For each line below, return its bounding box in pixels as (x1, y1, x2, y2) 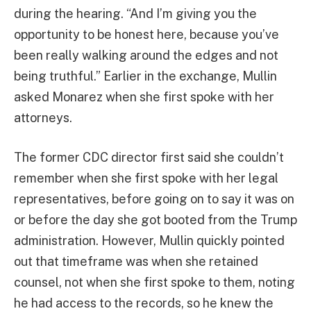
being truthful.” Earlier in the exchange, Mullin (14, 68, 277, 83)
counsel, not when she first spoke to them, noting (14, 275, 295, 290)
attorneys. (14, 110, 72, 125)
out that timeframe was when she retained (14, 254, 258, 269)
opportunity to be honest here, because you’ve (14, 26, 279, 42)
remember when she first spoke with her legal (14, 171, 278, 186)
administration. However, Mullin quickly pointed (14, 233, 285, 249)
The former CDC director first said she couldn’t (14, 150, 284, 165)
